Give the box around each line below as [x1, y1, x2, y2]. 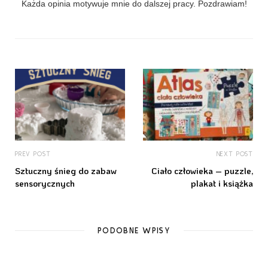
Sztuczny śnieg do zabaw [15, 165, 117, 177]
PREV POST [15, 150, 51, 158]
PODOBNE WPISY [98, 226, 170, 236]
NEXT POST [216, 150, 253, 158]
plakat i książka [191, 177, 253, 190]
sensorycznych [15, 177, 75, 190]
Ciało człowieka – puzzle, [151, 165, 253, 177]
